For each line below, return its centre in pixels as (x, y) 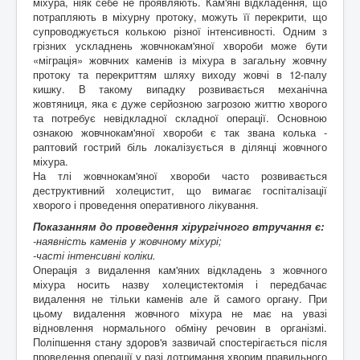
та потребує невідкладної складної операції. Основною (180, 117)
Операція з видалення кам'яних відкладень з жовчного (180, 269)
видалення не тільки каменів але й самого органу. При (180, 298)
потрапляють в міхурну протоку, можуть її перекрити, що (180, 16)
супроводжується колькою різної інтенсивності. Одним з (180, 31)
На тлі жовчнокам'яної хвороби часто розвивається (180, 175)
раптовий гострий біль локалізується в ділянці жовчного (180, 146)
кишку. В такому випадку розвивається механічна (180, 88)
